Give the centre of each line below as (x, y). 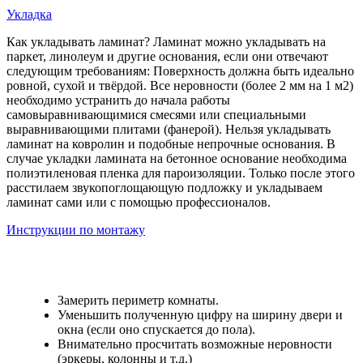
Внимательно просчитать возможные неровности (195, 344)
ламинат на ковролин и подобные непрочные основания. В (171, 144)
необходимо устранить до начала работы (118, 100)
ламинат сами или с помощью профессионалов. (139, 203)
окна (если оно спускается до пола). (158, 330)
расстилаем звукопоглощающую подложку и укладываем (164, 188)
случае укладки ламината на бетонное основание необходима (177, 159)
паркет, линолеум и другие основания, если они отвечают (167, 57)
